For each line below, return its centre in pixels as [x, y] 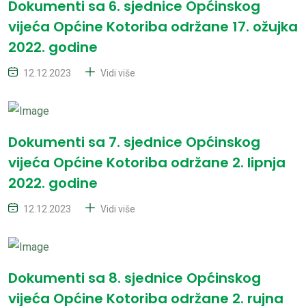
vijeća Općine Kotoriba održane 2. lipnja [147, 162]
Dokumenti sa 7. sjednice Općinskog [134, 142]
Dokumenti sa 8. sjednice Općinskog [135, 278]
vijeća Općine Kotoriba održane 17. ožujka [153, 27]
